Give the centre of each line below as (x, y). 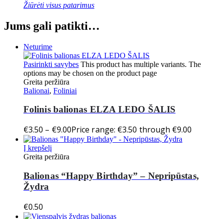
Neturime (38, 46)
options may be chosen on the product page (90, 73)
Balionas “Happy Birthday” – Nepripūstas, (111, 175)
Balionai (36, 90)
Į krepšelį (38, 148)
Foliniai (65, 90)
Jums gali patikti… (52, 26)
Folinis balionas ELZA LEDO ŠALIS (99, 109)
